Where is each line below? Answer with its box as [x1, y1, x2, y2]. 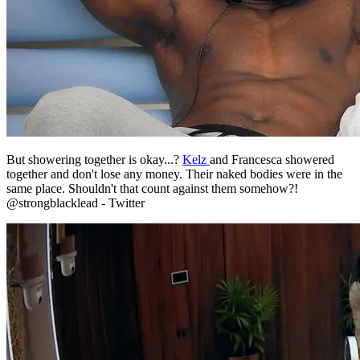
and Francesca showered [210, 106, 334, 121]
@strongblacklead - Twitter [6, 149, 145, 164]
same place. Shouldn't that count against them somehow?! [6, 135, 298, 149]
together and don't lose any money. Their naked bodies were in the [6, 121, 342, 135]
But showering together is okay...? [6, 106, 182, 121]
